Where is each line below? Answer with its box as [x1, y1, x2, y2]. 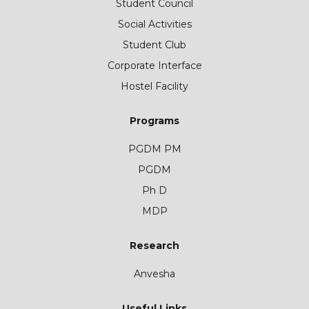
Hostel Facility [121, 80, 188, 92]
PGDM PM [128, 143, 181, 155]
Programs [130, 114, 179, 127]
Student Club [123, 39, 186, 51]
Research [130, 239, 179, 252]
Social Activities [117, 18, 192, 30]
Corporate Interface [107, 59, 202, 72]
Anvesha [134, 268, 175, 280]
